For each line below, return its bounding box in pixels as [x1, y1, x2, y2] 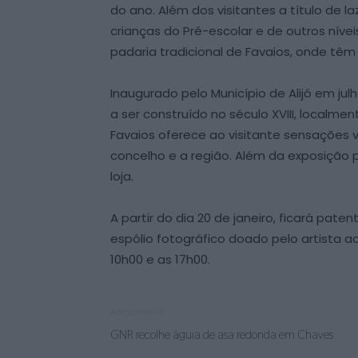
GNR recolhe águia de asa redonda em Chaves [110, 327, 333, 342]
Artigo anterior [110, 305, 165, 318]
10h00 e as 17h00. [110, 251, 210, 268]
